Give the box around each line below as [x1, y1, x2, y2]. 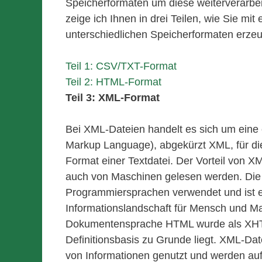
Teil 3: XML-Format [65, 91, 160, 104]
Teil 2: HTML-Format [65, 75, 161, 88]
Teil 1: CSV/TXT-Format [65, 60, 177, 72]
